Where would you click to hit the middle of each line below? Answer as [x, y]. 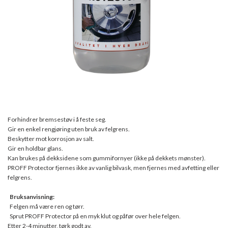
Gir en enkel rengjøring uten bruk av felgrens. [69, 129]
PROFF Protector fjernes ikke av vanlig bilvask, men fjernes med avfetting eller [113, 168]
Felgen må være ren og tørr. [47, 207]
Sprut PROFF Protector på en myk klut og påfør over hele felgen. [95, 216]
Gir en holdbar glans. [35, 149]
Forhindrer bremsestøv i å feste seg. [57, 120]
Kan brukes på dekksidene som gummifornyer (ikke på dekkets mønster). [107, 158]
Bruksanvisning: [32, 197]
